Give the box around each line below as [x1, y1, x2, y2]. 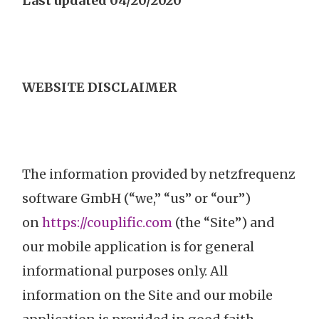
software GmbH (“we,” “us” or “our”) [22, 190, 251, 207]
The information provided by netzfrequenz [22, 166, 296, 183]
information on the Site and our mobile [22, 287, 273, 304]
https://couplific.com [42, 214, 172, 231]
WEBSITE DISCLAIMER [22, 79, 177, 96]
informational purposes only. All [22, 263, 228, 280]
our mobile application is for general [22, 239, 254, 256]
